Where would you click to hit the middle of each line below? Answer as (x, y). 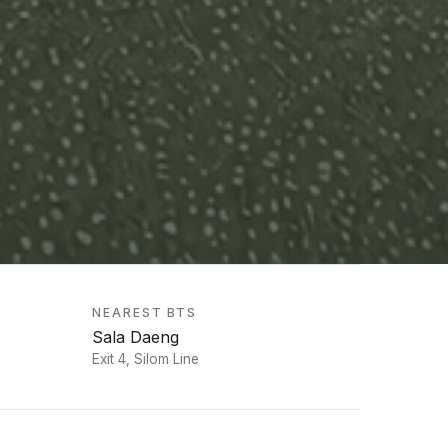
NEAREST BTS (145, 312)
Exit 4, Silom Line (145, 359)
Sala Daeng (135, 336)
